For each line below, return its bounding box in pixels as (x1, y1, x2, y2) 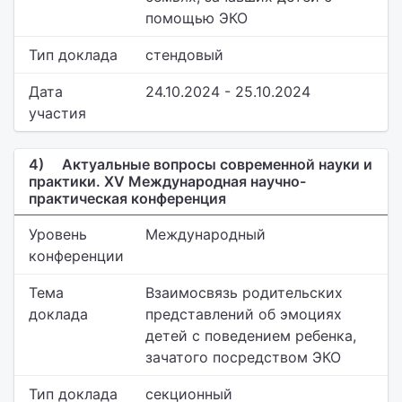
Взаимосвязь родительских (145, 284, 343, 301)
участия (29, 104, 86, 122)
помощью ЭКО (145, 9, 248, 27)
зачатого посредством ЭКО (145, 348, 341, 366)
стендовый (145, 46, 223, 64)
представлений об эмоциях (145, 305, 342, 323)
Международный (145, 225, 266, 243)
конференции (29, 247, 124, 265)
